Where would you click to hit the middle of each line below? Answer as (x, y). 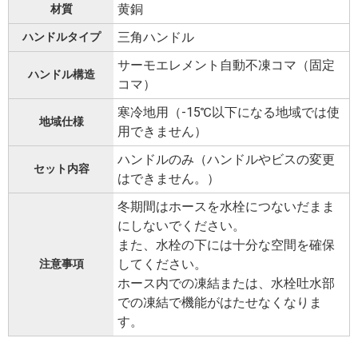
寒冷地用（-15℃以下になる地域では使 (229, 113)
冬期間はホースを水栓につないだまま (226, 207)
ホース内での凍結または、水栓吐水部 (226, 284)
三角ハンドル (156, 38)
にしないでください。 (181, 226)
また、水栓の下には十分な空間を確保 (226, 245)
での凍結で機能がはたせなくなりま (220, 303)
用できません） (162, 132)
